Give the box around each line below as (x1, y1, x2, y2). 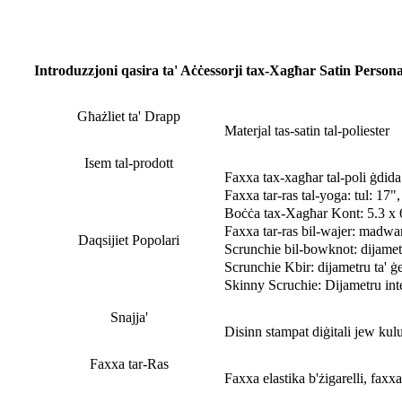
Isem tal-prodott (84, 155, 173, 171)
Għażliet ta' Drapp (77, 109, 180, 125)
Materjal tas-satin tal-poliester (224, 123, 389, 139)
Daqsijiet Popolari (78, 232, 179, 249)
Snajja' (109, 310, 148, 326)
